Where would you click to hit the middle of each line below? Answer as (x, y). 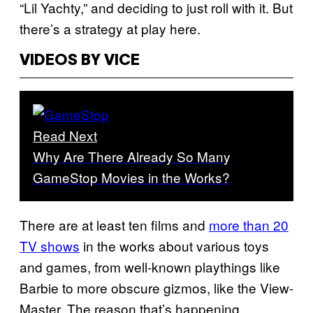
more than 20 (249, 225)
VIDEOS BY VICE (80, 60)
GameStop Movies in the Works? (131, 177)
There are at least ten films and (114, 225)
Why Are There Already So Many (132, 156)
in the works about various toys (174, 246)
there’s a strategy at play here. (110, 28)
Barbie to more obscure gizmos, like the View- (156, 287)
